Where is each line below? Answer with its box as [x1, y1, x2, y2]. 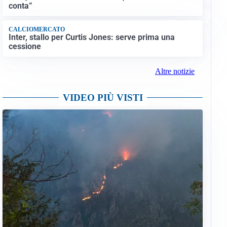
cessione [8, 41, 41, 51]
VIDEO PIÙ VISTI [62, 92, 143, 103]
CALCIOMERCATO [8, 26, 65, 33]
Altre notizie [155, 66, 195, 75]
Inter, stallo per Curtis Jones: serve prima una [8, 32, 175, 42]
